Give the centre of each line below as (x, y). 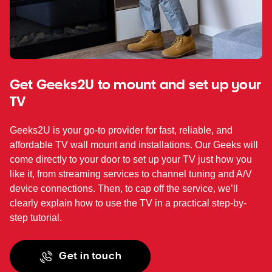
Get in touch (89, 256)
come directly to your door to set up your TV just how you (131, 160)
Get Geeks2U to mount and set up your (136, 84)
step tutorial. (36, 218)
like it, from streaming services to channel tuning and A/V (131, 174)
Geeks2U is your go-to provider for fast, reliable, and (121, 131)
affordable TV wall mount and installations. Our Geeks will (134, 145)
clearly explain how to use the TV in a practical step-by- (128, 203)
